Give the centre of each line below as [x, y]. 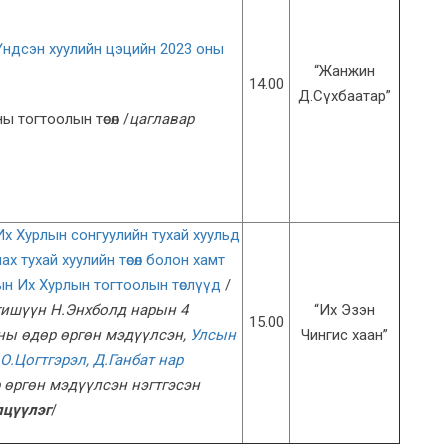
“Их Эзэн [344, 310]
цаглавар [161, 119]
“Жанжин [344, 71]
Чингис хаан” [344, 335]
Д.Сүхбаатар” [344, 96]
